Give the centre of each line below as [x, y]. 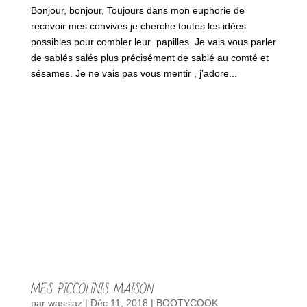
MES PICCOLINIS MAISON [92, 289]
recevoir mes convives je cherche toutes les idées [138, 26]
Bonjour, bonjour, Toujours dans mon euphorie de [137, 10]
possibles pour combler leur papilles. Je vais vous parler [153, 41]
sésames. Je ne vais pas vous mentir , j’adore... [134, 73]
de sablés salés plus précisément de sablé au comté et [149, 57]
